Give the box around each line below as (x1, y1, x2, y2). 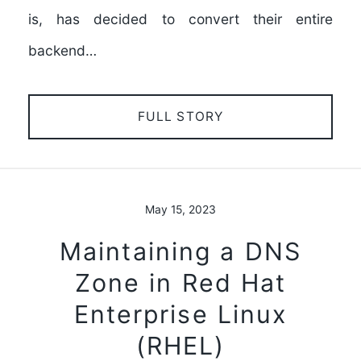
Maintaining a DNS (59, 236, 302, 266)
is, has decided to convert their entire (27, 10, 334, 28)
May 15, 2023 (145, 202, 216, 216)
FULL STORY (137, 108, 224, 124)
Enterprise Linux (73, 299, 288, 329)
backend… (27, 42, 97, 60)
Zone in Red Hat (74, 268, 287, 297)
